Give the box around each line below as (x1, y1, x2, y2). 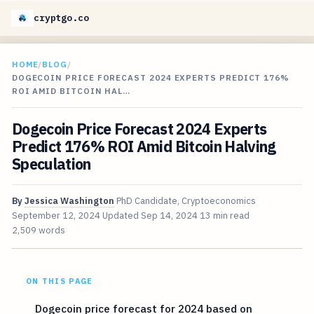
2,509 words (11, 224, 65, 237)
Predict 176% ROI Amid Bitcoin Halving (11, 137, 276, 157)
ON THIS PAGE (25, 276, 93, 287)
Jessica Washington (24, 195, 114, 207)
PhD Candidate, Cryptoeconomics (116, 195, 256, 207)
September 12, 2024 (11, 210, 100, 222)
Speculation (11, 154, 91, 175)
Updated (102, 210, 141, 222)
